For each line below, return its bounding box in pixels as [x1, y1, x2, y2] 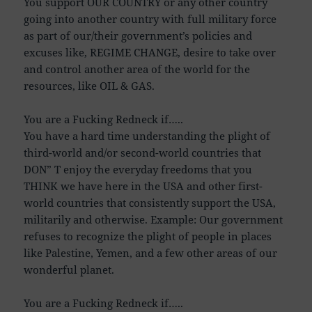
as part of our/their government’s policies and [24, 28, 253, 42]
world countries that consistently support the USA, [24, 195, 276, 210]
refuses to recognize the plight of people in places [24, 228, 272, 243]
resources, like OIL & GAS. [24, 78, 155, 93]
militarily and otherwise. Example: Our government [24, 212, 283, 226]
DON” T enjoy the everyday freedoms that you [24, 162, 253, 176]
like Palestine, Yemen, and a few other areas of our [24, 245, 278, 260]
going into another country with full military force [24, 11, 277, 26]
